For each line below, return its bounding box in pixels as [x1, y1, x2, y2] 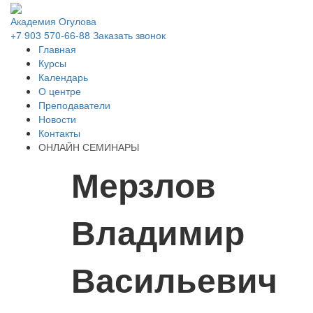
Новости [38, 112, 76, 126]
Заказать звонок [93, 28, 166, 43]
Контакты [38, 126, 80, 140]
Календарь [38, 70, 88, 85]
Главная [38, 42, 76, 57]
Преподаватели [38, 98, 110, 112]
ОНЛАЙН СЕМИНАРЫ [38, 140, 139, 154]
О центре [38, 84, 81, 99]
